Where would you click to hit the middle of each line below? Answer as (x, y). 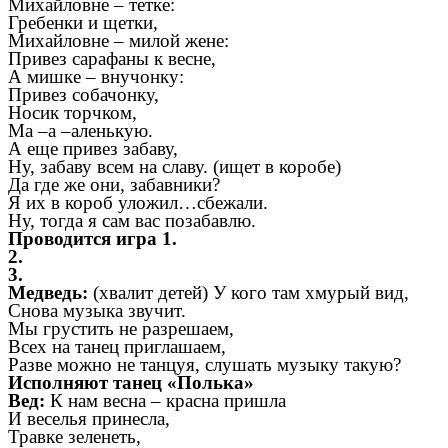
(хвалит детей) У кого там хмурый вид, (251, 293)
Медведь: (50, 293)
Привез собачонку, (83, 95)
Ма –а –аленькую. (80, 131)
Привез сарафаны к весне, (112, 59)
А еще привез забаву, (93, 149)
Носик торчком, (72, 113)
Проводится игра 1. (92, 239)
